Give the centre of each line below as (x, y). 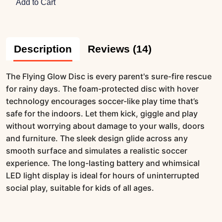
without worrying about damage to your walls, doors (105, 126)
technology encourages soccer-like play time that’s (102, 101)
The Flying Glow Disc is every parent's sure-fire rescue (109, 77)
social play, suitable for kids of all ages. (80, 188)
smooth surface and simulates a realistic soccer (97, 151)
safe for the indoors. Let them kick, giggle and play (102, 114)
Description (43, 49)
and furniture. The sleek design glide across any (97, 139)
